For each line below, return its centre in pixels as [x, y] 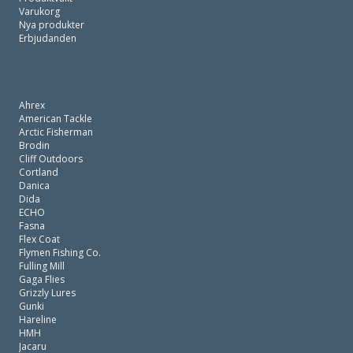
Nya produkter [52, 25]
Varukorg [39, 11]
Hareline [38, 320]
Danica [34, 186]
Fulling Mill [42, 266]
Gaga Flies [42, 279]
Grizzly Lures [47, 293]
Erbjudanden [48, 38]
